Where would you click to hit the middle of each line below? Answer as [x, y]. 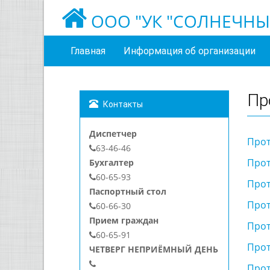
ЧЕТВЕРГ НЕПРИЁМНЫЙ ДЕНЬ [154, 249]
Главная [88, 51]
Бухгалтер [111, 162]
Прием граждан [124, 220]
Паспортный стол [128, 191]
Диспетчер [113, 133]
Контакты [122, 104]
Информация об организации [190, 51]
